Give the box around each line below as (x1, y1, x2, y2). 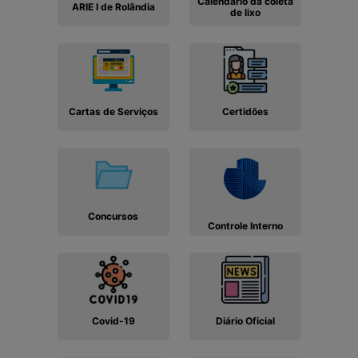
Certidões (221, 105, 268, 118)
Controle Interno (207, 220, 283, 233)
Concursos (88, 210, 138, 223)
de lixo (229, 6, 261, 19)
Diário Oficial (215, 315, 275, 328)
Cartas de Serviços (68, 105, 158, 118)
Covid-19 (91, 315, 135, 328)
